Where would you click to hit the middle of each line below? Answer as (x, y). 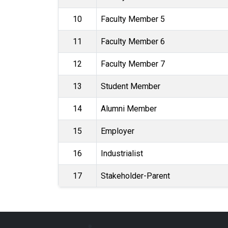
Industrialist (122, 154)
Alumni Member (129, 109)
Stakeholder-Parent (135, 176)
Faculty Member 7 (133, 64)
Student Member (131, 87)
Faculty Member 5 (133, 19)
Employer (118, 131)
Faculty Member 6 (133, 42)
